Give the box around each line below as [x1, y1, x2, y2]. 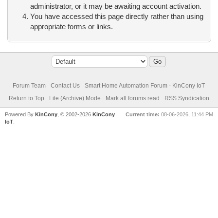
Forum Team [13, 82, 46, 89]
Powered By [5, 111, 36, 117]
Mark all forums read [105, 95, 160, 102]
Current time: [125, 111, 160, 117]
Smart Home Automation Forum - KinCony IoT [85, 82, 205, 89]
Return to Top [8, 95, 44, 102]
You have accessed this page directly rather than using [30, 12, 203, 20]
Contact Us [51, 82, 80, 89]
